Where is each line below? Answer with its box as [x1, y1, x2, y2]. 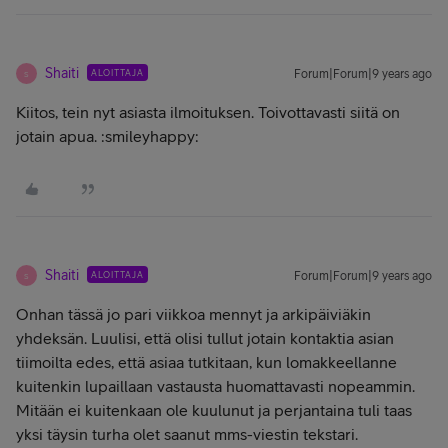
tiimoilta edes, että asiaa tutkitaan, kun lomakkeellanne [16, 353, 397, 371]
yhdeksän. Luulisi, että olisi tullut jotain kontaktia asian [16, 329, 394, 347]
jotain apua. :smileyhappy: [16, 127, 199, 145]
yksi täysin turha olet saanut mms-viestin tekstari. [16, 425, 358, 443]
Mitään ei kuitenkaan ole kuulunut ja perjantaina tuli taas [16, 401, 412, 419]
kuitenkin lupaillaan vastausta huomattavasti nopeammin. [16, 377, 415, 395]
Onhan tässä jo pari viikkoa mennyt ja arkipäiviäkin [16, 305, 371, 323]
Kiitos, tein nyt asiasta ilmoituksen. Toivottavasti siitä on [16, 103, 400, 121]
